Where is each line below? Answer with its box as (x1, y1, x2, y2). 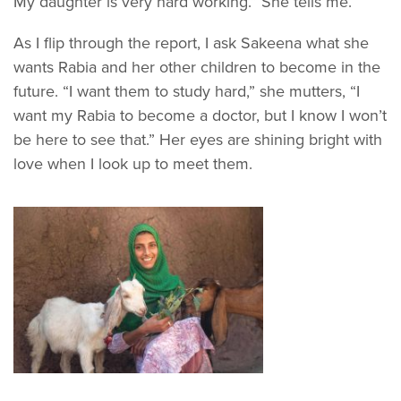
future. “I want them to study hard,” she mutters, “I (13, 81, 360, 102)
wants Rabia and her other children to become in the (13, 57, 380, 78)
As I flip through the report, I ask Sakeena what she (13, 33, 369, 54)
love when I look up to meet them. (13, 154, 252, 175)
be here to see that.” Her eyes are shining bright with (13, 130, 382, 150)
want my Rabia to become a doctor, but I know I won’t (13, 106, 387, 126)
